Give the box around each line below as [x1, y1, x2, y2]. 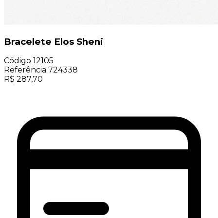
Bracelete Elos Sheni [4, 36, 103, 47]
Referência [4, 65, 46, 75]
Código [4, 56, 31, 66]
